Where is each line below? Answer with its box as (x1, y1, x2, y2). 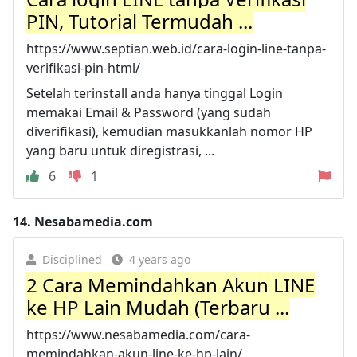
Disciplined (42, 251, 102, 267)
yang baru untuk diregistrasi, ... (26, 141, 214, 159)
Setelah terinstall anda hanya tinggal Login (26, 84, 283, 102)
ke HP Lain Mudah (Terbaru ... (26, 293, 289, 320)
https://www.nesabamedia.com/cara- (26, 325, 250, 343)
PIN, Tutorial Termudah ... (26, 7, 253, 34)
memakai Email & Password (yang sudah (26, 103, 271, 121)
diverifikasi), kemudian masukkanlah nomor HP (26, 122, 312, 140)
